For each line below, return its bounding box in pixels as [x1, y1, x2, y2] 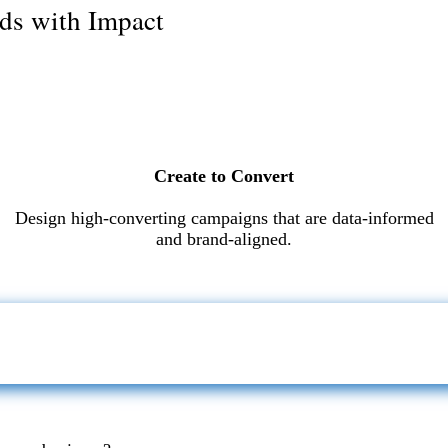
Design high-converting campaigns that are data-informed [14, 207, 434, 228]
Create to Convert [154, 165, 294, 186]
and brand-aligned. [156, 228, 292, 249]
